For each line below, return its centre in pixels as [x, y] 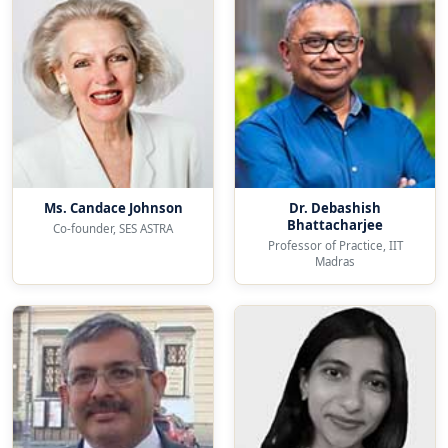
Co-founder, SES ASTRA [113, 228]
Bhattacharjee [335, 225]
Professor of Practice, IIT [335, 245]
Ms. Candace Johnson [113, 208]
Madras [335, 261]
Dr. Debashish [335, 208]
